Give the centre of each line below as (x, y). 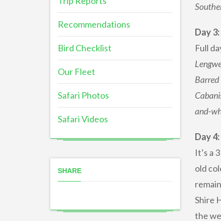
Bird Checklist (85, 48)
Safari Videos (83, 119)
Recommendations (94, 24)
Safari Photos (83, 95)
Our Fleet (76, 72)
